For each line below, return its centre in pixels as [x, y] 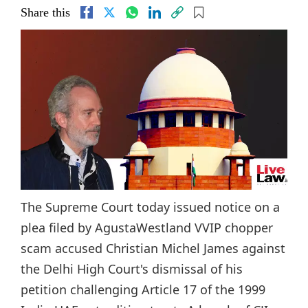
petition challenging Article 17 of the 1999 [143, 289]
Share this [45, 12]
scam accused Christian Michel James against [153, 248]
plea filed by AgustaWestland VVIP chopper [147, 227]
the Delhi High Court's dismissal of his [132, 268]
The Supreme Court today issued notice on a [150, 207]
